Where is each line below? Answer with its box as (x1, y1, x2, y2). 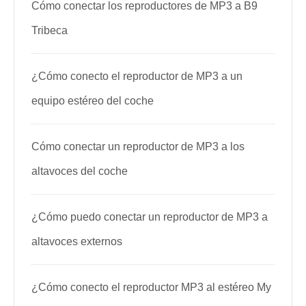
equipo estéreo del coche (31, 95, 154, 107)
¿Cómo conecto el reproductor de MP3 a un (31, 70, 242, 82)
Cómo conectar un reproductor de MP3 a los (31, 141, 245, 152)
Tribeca (31, 25, 68, 36)
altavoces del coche (31, 165, 128, 177)
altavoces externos (31, 236, 122, 247)
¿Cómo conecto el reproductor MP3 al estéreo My (31, 281, 271, 293)
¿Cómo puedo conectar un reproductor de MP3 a (31, 211, 268, 223)
